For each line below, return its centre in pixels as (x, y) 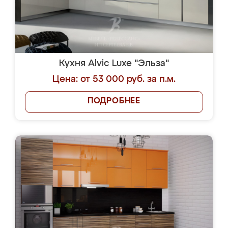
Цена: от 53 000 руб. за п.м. (114, 79)
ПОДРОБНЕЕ (114, 101)
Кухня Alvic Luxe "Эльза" (114, 64)
